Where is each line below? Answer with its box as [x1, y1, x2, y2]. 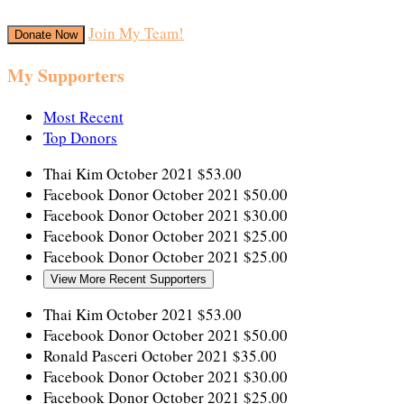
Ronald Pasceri [43, 344, 142, 366]
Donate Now [14, 28, 78, 42]
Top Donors [43, 126, 117, 148]
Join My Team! [88, 23, 184, 44]
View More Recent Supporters [50, 271, 207, 286]
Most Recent [43, 106, 124, 127]
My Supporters [7, 61, 124, 88]
